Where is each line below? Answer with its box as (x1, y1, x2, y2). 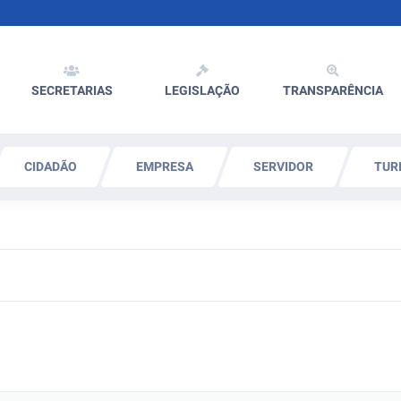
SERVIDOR (253, 158, 313, 176)
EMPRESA (135, 158, 193, 176)
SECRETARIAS (30, 81, 113, 100)
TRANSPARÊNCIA (283, 81, 383, 100)
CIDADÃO (23, 158, 77, 176)
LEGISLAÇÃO (165, 81, 240, 100)
